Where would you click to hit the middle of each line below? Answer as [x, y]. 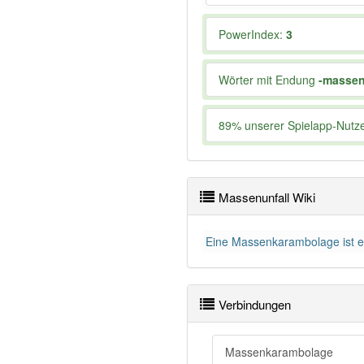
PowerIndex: [252, 34]
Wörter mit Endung [269, 80]
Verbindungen [255, 304]
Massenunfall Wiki [267, 197]
